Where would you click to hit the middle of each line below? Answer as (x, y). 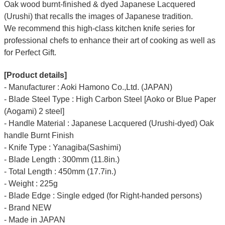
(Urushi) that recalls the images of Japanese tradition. (98, 16)
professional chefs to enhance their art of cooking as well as (109, 40)
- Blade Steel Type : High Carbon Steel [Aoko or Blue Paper (110, 99)
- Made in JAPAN (34, 219)
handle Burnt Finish (39, 135)
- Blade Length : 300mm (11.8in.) (62, 159)
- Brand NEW (27, 207)
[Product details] (35, 75)
